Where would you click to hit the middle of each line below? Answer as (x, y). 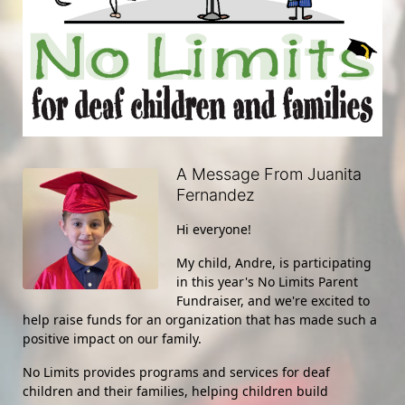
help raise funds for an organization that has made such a (200, 320)
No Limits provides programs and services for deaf (176, 372)
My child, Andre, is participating (274, 263)
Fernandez (216, 195)
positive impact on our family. (112, 339)
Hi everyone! (214, 230)
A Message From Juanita (269, 174)
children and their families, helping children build (175, 391)
